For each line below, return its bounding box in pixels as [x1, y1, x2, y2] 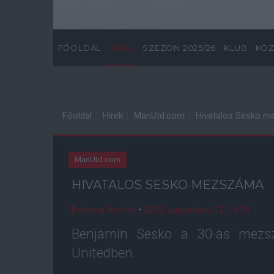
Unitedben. [72, 245, 136, 261]
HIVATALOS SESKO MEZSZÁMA [72, 177, 264, 192]
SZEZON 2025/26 [143, 43, 217, 53]
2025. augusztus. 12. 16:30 [144, 204, 250, 215]
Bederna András [72, 204, 136, 215]
